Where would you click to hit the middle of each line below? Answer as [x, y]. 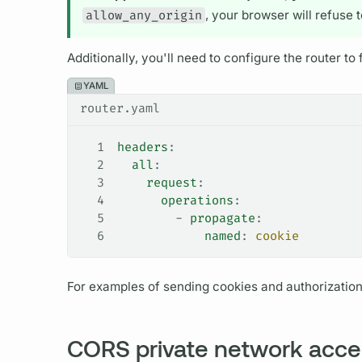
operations [175, 201]
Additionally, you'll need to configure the [186, 57]
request [157, 183]
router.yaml [120, 109]
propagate [222, 219]
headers [142, 147]
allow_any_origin [143, 15]
